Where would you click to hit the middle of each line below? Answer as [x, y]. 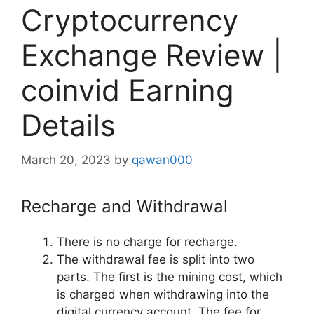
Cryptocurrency [130, 20]
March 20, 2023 [66, 159]
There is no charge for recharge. [147, 241]
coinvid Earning [128, 90]
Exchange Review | [152, 55]
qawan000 [162, 159]
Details [68, 125]
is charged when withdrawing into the [163, 294]
